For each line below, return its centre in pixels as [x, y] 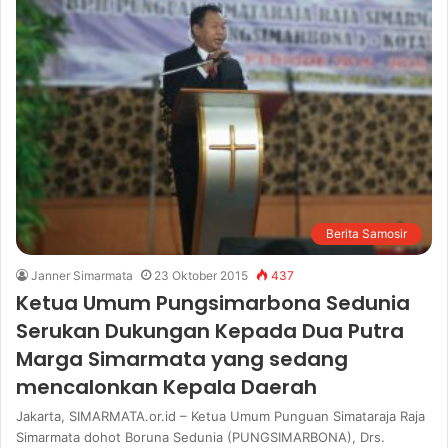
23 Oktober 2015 [201, 275]
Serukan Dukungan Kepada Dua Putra [210, 331]
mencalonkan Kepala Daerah [166, 387]
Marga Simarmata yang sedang [182, 359]
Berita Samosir [366, 233]
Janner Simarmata [82, 275]
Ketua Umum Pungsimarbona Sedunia [213, 303]
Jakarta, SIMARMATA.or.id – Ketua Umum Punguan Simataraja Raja [220, 416]
